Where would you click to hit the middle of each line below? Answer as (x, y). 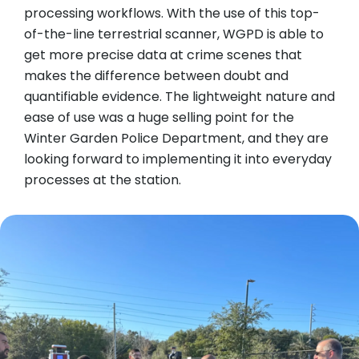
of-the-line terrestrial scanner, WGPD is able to (174, 34)
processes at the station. (103, 179)
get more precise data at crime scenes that (163, 54)
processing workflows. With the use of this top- (172, 13)
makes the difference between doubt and (156, 75)
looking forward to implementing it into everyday (178, 159)
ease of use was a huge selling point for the (159, 117)
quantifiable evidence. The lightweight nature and (179, 96)
